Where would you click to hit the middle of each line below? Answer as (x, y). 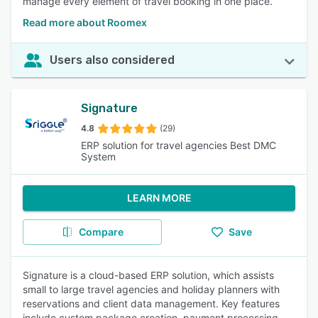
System (99, 157)
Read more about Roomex (85, 22)
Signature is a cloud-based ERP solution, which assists (148, 275)
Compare (101, 232)
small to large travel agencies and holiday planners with (151, 289)
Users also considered (112, 60)
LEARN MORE (159, 198)
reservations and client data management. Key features (151, 303)
